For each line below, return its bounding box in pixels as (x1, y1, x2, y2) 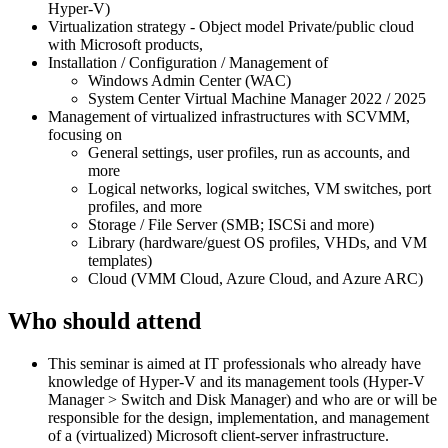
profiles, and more (88, 197, 202, 215)
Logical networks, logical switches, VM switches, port (88, 179, 431, 197)
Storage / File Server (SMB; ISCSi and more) (88, 215, 374, 233)
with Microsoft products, (48, 35, 203, 53)
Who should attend (8, 307, 201, 334)
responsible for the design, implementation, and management (48, 408, 429, 426)
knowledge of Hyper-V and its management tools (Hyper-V (48, 372, 425, 390)
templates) (88, 251, 152, 269)
